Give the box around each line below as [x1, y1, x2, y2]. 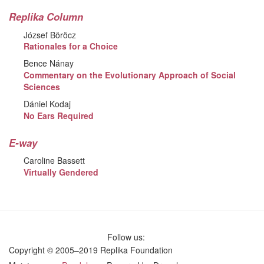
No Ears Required [24, 109, 94, 121]
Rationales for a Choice [24, 40, 118, 52]
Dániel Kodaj [24, 97, 71, 110]
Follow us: [107, 230, 152, 243]
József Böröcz [24, 28, 77, 41]
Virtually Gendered [24, 166, 99, 179]
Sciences [24, 81, 61, 93]
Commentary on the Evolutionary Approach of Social [24, 69, 236, 81]
